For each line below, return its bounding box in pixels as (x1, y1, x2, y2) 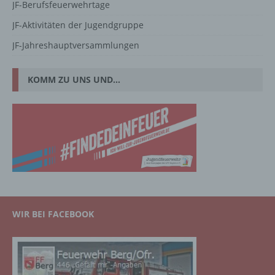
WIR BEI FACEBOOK (12, 208, 94, 220)
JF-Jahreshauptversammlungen (12, 39, 139, 52)
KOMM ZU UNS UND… (28, 74, 120, 86)
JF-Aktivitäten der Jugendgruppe (12, 19, 144, 31)
